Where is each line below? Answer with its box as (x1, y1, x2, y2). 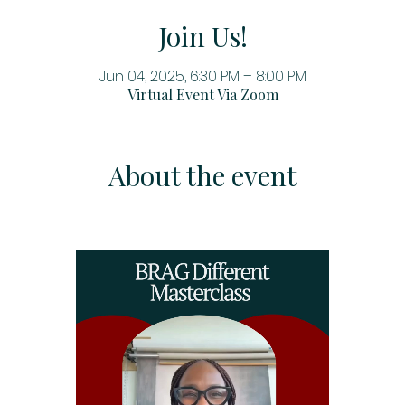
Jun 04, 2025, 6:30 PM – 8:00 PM (99, 66, 306, 88)
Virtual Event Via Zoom (127, 85, 278, 105)
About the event (108, 157, 297, 194)
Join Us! (157, 18, 248, 55)
